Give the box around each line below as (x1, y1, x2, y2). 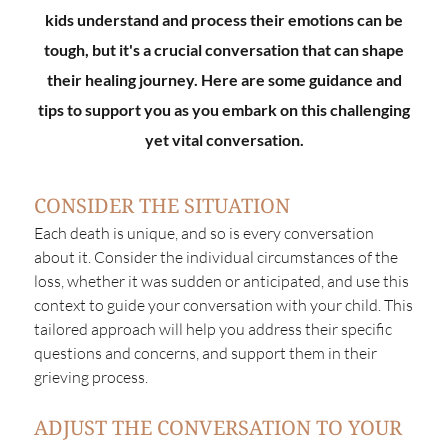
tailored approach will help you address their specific (33, 319, 392, 340)
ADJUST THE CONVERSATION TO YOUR (33, 414, 402, 442)
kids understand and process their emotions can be (45, 10, 403, 29)
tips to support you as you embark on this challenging (38, 100, 410, 119)
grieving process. (33, 367, 148, 388)
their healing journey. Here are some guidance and (46, 70, 402, 89)
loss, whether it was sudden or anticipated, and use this (33, 271, 409, 292)
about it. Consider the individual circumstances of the (33, 247, 398, 268)
